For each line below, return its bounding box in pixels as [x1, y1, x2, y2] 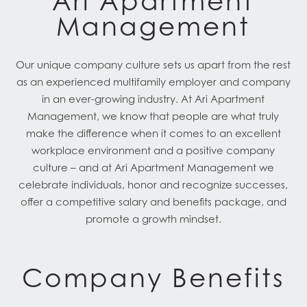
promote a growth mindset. [85, 212, 221, 225]
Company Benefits [21, 262, 285, 293]
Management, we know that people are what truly [27, 109, 280, 122]
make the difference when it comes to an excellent [25, 126, 281, 139]
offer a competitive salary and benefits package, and [20, 195, 286, 208]
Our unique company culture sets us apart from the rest [16, 58, 291, 71]
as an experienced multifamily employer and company [16, 75, 291, 88]
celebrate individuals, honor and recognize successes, [19, 177, 288, 191]
